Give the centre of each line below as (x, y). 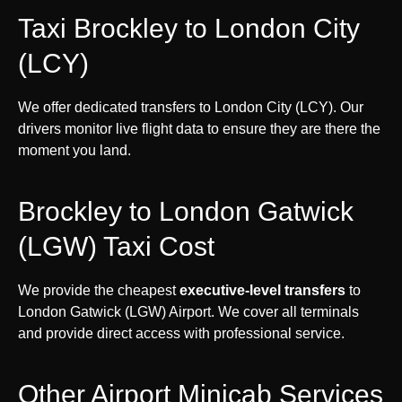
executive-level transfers (262, 290)
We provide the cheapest (99, 290)
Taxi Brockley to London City (189, 28)
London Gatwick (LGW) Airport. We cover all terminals (188, 311)
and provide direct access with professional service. (181, 333)
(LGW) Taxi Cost (116, 246)
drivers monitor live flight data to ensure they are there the (199, 128)
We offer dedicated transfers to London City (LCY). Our (191, 107)
